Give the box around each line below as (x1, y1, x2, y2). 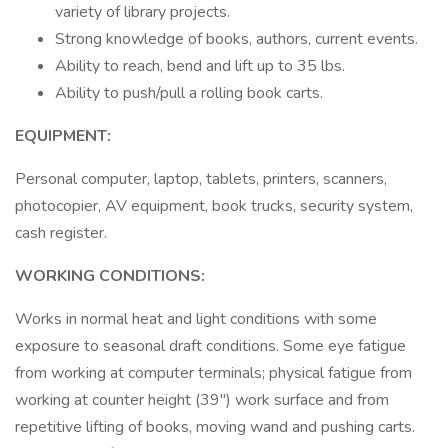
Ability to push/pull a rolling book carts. (55, 82, 323, 104)
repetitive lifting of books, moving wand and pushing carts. (15, 416, 415, 438)
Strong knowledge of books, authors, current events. (55, 28, 418, 50)
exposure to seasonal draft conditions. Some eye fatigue (15, 335, 406, 357)
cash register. (15, 222, 107, 244)
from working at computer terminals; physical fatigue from (15, 362, 412, 384)
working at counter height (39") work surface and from (15, 389, 389, 411)
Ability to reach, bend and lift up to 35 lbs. (55, 55, 345, 77)
